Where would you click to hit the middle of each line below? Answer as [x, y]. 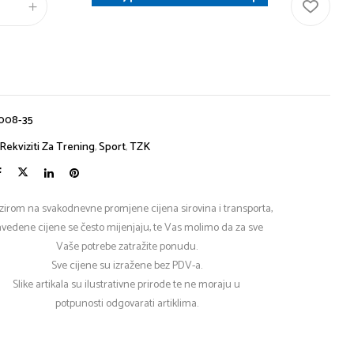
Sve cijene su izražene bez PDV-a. [126, 266]
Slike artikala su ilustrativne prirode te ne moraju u [127, 285]
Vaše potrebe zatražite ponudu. [126, 247]
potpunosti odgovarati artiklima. [126, 304]
